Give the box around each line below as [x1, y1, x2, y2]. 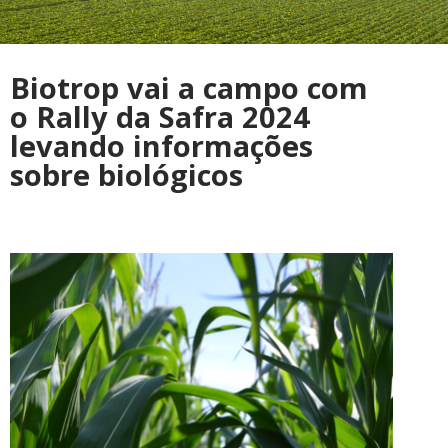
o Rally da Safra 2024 [10, 97, 310, 137]
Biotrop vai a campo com [10, 68, 368, 108]
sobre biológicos [10, 155, 243, 195]
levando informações [10, 126, 313, 166]
